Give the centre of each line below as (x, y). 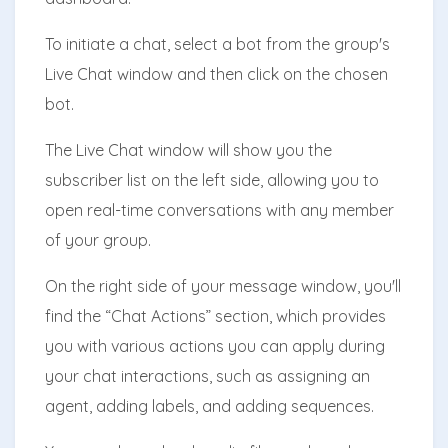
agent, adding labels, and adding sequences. (209, 405)
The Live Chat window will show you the (188, 149)
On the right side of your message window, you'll (223, 285)
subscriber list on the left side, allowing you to (212, 179)
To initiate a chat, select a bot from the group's (217, 43)
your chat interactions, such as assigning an (207, 375)
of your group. (98, 239)
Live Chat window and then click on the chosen (216, 73)
